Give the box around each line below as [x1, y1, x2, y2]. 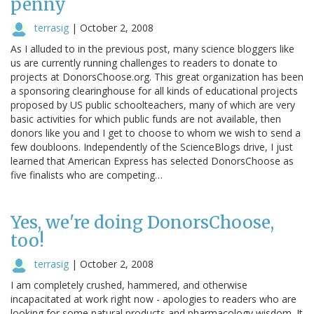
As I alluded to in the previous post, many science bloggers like [11, 41, 294, 55]
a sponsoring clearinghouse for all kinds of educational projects [11, 83, 298, 97]
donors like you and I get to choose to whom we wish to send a [11, 125, 301, 139]
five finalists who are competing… [11, 168, 163, 182]
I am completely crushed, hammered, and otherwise [11, 278, 247, 292]
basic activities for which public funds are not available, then [11, 111, 281, 125]
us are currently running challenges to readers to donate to [11, 55, 278, 69]
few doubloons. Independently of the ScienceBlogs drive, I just [11, 139, 293, 153]
